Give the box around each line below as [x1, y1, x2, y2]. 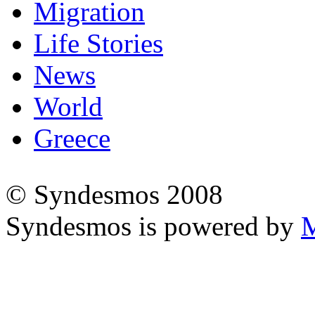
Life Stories [34, 27, 163, 58]
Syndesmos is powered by [6, 210, 301, 241]
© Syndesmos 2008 [6, 179, 223, 210]
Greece [34, 122, 110, 153]
